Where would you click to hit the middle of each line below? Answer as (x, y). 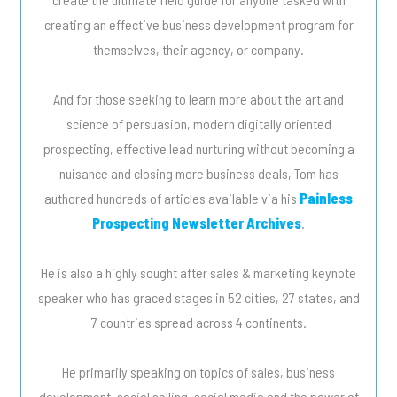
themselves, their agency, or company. (198, 50)
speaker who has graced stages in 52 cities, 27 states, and (198, 298)
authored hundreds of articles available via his (172, 198)
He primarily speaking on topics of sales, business (198, 372)
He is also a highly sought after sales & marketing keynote (198, 273)
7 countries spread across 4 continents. (198, 323)
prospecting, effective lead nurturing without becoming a (198, 149)
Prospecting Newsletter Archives (197, 223)
